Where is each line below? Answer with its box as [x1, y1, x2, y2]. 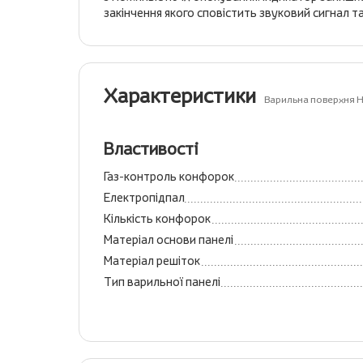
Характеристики [104, 83, 256, 109]
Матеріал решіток [104, 253, 200, 268]
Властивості [104, 138, 199, 160]
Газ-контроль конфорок [104, 169, 234, 184]
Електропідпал [104, 190, 185, 205]
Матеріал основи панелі [104, 232, 233, 247]
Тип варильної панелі [104, 274, 220, 289]
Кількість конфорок [104, 211, 211, 226]
